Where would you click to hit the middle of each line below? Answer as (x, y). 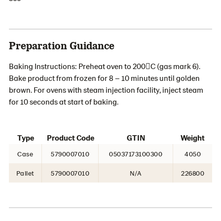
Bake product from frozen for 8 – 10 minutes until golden (104, 78)
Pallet (25, 173)
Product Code (70, 137)
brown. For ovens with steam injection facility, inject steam (106, 90)
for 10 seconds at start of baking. (64, 101)
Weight (193, 137)
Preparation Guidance (62, 45)
